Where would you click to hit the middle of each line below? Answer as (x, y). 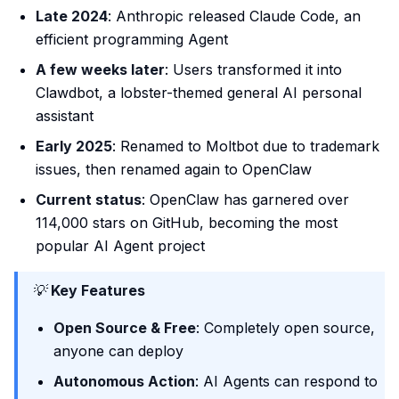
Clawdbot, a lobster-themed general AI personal (199, 93)
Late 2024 (72, 16)
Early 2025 (74, 146)
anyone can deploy (118, 351)
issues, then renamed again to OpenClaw (174, 169)
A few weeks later (100, 69)
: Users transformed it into (253, 69)
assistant (65, 116)
